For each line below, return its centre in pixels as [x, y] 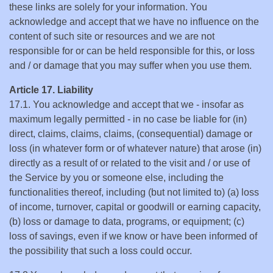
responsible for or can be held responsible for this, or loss [132, 51]
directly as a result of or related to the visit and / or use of [129, 163]
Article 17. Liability [51, 90]
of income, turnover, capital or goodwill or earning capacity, [135, 207]
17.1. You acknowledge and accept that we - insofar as [126, 105]
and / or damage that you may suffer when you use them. [130, 66]
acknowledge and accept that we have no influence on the [134, 22]
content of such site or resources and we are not [112, 36]
